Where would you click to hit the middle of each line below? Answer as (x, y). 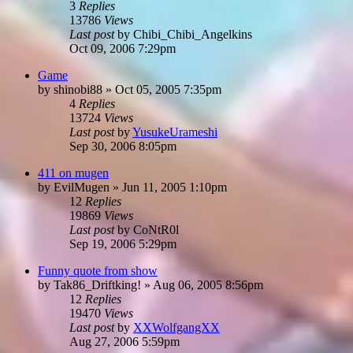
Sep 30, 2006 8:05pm (123, 146)
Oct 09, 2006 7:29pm (123, 48)
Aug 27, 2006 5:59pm (124, 341)
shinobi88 (78, 89)
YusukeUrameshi (175, 132)
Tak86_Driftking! (97, 284)
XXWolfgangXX (176, 327)
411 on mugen (73, 173)
